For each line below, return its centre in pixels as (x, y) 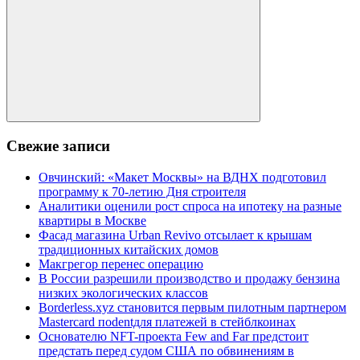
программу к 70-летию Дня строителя (142, 191)
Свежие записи (58, 146)
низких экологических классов (123, 292)
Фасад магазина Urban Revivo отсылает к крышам (175, 235)
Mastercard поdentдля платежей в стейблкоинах (167, 321)
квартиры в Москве (92, 220)
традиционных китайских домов (129, 249)
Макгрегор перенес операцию (121, 264)
